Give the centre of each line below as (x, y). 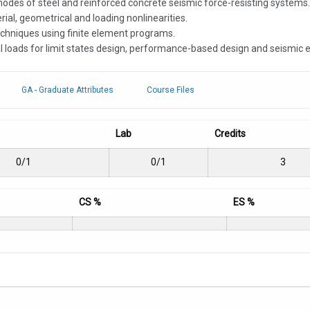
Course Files (170, 90)
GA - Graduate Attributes (67, 90)
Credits (230, 134)
